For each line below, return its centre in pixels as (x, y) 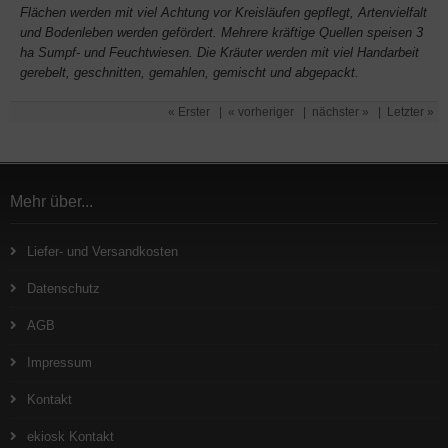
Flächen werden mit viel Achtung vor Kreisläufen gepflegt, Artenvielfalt (223, 13)
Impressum (59, 363)
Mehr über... (51, 202)
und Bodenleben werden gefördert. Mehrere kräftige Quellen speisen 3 (221, 33)
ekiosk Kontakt (70, 437)
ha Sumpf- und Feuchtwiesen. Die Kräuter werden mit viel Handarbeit (219, 53)
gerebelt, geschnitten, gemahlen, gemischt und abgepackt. (189, 73)
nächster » (340, 112)
